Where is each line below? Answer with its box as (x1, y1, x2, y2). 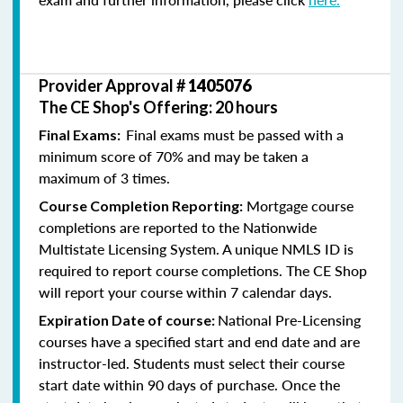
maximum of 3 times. (39, 166, 170, 188)
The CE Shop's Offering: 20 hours (39, 96, 278, 117)
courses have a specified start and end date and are (39, 330, 360, 352)
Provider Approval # (39, 75, 188, 95)
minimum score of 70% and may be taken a (39, 145, 309, 166)
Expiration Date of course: (39, 310, 218, 328)
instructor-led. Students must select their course (39, 352, 345, 373)
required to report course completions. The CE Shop (39, 259, 367, 281)
